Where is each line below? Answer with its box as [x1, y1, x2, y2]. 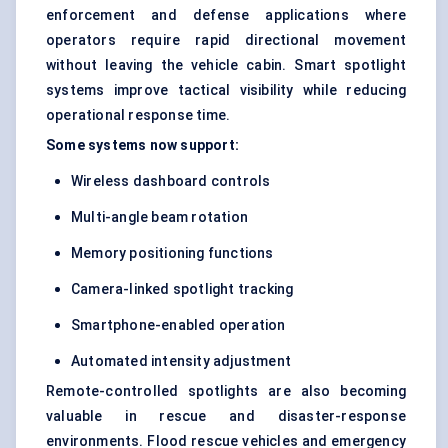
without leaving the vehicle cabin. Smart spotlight [46, 57, 406, 74]
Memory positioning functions [71, 245, 274, 262]
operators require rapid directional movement [46, 32, 406, 49]
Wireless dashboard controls [71, 173, 271, 190]
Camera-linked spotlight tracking [71, 281, 294, 298]
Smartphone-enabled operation [71, 317, 286, 334]
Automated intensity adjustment [71, 353, 291, 370]
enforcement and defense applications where [46, 7, 406, 24]
